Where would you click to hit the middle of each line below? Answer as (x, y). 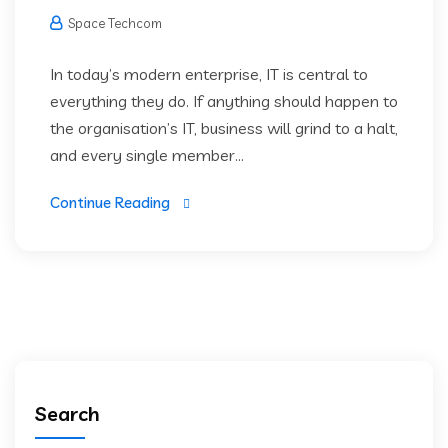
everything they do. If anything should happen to (224, 101)
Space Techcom (113, 23)
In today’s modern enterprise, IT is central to (209, 74)
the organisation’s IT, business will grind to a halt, (224, 128)
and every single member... (147, 155)
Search (67, 414)
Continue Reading (110, 203)
